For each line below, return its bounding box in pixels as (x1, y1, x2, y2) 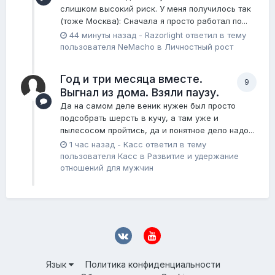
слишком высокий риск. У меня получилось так (60, 3, 251, 14)
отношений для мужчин (60, 162, 153, 172)
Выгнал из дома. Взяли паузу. (60, 85, 219, 99)
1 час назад (69, 139, 115, 149)
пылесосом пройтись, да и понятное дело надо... (60, 125, 254, 135)
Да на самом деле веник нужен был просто (60, 100, 236, 110)
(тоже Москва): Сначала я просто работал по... (60, 15, 247, 26)
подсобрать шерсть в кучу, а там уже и (60, 112, 219, 123)
